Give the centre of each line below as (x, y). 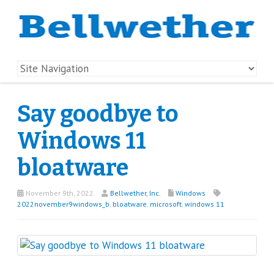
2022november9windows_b (63, 204)
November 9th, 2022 (59, 193)
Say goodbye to (98, 114)
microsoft (166, 204)
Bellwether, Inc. (135, 193)
